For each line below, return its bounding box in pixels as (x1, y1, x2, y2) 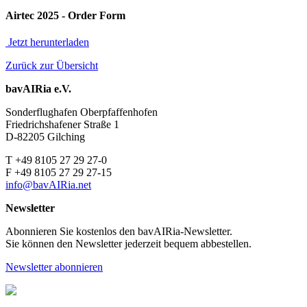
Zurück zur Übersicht (5, 60, 98, 72)
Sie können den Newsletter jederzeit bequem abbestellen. (5, 238, 251, 250)
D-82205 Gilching (5, 131, 85, 143)
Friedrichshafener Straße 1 (5, 119, 119, 131)
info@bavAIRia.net (5, 179, 91, 191)
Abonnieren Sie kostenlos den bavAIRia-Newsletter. (5, 225, 232, 238)
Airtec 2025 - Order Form (5, 9, 125, 21)
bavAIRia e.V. (5, 83, 71, 95)
